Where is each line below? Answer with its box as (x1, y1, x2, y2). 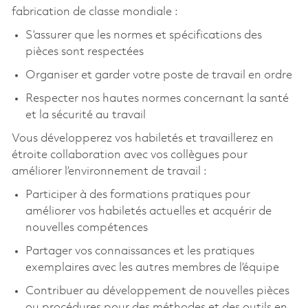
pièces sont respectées (25, 45, 144, 58)
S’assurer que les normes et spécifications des (25, 29, 262, 41)
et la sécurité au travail (25, 109, 146, 121)
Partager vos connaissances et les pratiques (25, 245, 254, 257)
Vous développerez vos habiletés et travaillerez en (11, 132, 274, 144)
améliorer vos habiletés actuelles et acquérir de (25, 205, 272, 217)
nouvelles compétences (25, 221, 148, 234)
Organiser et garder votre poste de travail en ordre (25, 69, 292, 81)
